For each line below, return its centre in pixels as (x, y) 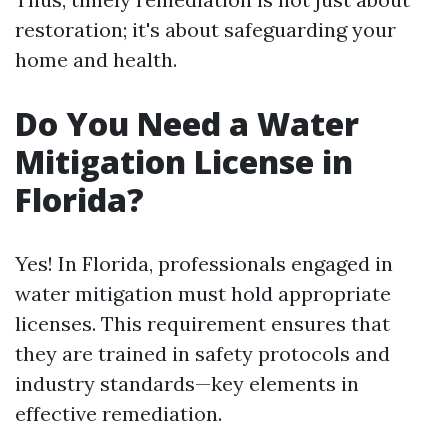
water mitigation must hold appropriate (203, 293)
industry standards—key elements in (187, 383)
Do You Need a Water (187, 123)
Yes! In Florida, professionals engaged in (204, 263)
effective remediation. (118, 413)
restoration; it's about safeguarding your (205, 29)
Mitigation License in (184, 161)
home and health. (96, 59)
